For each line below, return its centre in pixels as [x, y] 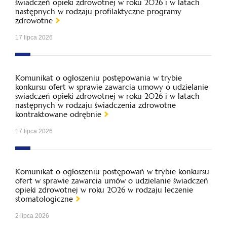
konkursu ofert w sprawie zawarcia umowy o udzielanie [112, 87]
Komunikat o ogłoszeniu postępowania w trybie [99, 78]
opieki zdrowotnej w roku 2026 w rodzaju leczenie [104, 190]
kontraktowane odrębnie [58, 114]
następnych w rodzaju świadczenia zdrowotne [96, 105]
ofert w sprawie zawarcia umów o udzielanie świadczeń [112, 181]
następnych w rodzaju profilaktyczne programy [98, 11]
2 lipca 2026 [32, 216]
